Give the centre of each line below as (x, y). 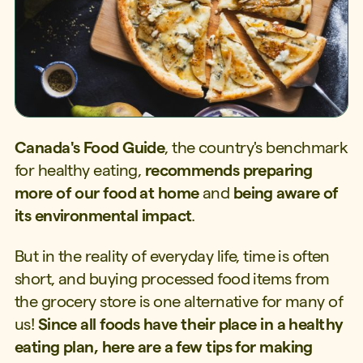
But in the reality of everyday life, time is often (172, 256)
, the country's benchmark (256, 147)
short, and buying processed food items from (172, 279)
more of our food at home (108, 192)
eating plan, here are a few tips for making (163, 347)
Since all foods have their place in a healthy (190, 325)
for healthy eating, (79, 170)
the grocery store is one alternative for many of (179, 302)
